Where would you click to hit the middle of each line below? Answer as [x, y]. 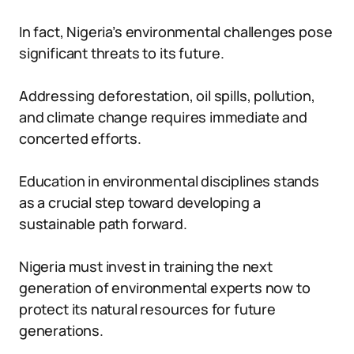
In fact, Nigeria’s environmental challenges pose [176, 32]
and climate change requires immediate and [163, 117]
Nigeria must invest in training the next [146, 266]
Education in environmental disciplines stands [169, 181]
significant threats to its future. [122, 53]
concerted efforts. [80, 138]
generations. [61, 330]
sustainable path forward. [103, 224]
